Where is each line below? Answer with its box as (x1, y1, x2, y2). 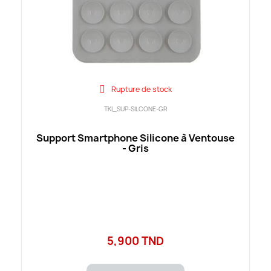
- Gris (122, 142, 149, 155)
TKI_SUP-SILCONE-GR (104, 105, 167, 114)
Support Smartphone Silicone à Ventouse (36, 131, 235, 145)
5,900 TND (107, 233, 164, 249)
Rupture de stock (111, 84, 172, 95)
